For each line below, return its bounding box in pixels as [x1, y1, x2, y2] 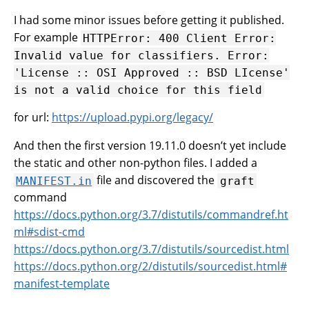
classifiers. [138, 48, 221, 62]
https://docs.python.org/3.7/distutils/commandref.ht [14, 207, 288, 223]
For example [14, 30, 81, 46]
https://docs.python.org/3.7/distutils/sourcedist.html [14, 241, 289, 257]
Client [186, 31, 228, 45]
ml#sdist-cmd [14, 224, 85, 240]
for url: [14, 110, 52, 126]
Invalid [14, 48, 62, 62]
